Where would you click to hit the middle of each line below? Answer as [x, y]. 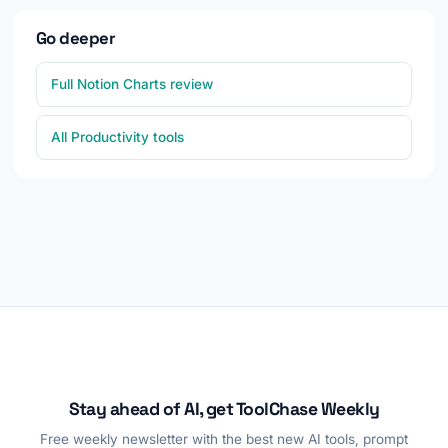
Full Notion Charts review [132, 84]
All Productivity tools [117, 137]
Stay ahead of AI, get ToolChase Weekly [224, 409]
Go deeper [76, 38]
